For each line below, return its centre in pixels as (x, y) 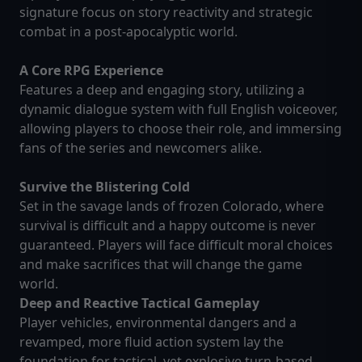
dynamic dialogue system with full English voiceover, (179, 109)
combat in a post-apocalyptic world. (128, 32)
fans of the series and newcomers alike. (141, 148)
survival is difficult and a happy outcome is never (168, 226)
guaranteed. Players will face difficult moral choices (176, 245)
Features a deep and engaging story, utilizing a (162, 90)
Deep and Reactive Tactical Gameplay (139, 303)
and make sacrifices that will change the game (161, 265)
